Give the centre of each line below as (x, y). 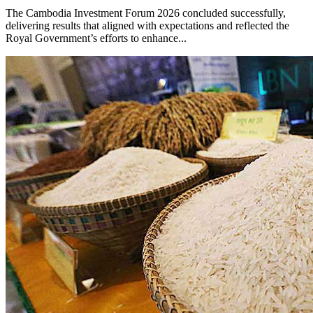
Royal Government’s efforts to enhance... (96, 38)
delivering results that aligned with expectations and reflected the (147, 25)
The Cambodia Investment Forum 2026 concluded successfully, (146, 13)
